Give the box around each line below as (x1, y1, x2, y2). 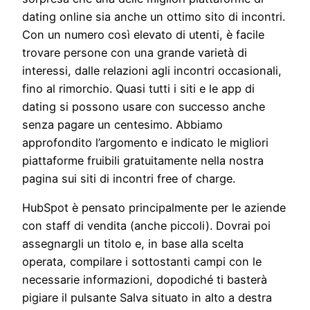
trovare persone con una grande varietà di (22, 45, 247, 60)
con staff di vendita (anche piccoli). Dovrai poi (22, 218, 271, 232)
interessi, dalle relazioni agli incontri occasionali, (22, 63, 282, 77)
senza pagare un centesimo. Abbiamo (22, 117, 223, 131)
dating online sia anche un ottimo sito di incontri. (22, 9, 285, 24)
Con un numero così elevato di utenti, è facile (22, 27, 264, 42)
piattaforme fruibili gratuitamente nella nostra (22, 153, 264, 167)
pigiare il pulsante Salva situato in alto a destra (22, 290, 272, 304)
